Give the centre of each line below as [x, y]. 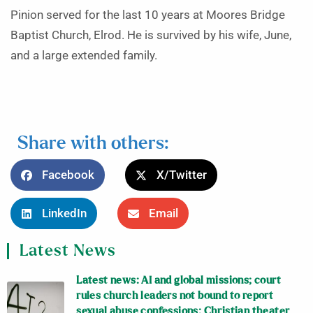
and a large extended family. [84, 56]
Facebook [68, 175]
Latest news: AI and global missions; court [179, 280]
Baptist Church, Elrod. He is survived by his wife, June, [151, 36]
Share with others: [93, 144]
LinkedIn [64, 214]
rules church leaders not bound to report [175, 296]
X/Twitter [182, 175]
